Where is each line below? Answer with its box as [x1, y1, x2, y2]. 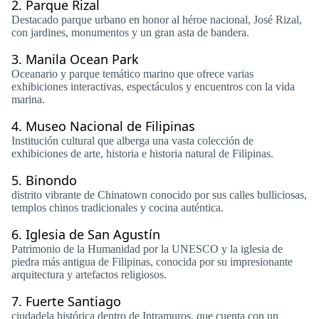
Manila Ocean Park [26, 51, 139, 68]
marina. [11, 93, 45, 105]
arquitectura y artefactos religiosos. [11, 268, 167, 281]
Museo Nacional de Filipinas [26, 117, 195, 135]
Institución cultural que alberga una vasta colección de [11, 135, 253, 147]
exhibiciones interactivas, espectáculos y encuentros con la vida [11, 80, 295, 93]
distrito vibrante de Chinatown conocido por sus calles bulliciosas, [11, 189, 307, 201]
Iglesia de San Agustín [26, 226, 160, 243]
